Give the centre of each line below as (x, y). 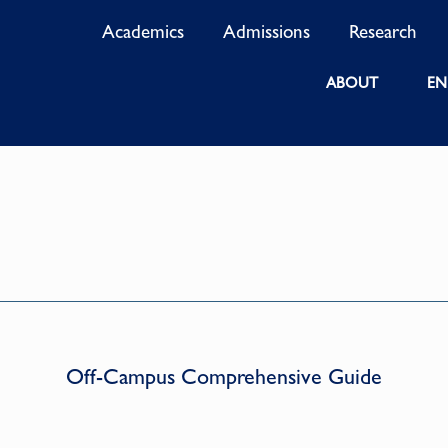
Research (383, 31)
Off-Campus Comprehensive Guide (224, 377)
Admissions (267, 31)
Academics (143, 31)
